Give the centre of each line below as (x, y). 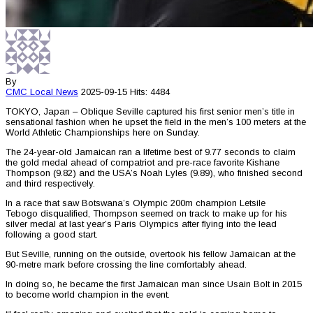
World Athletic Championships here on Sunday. (103, 133)
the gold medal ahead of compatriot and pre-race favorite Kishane (143, 163)
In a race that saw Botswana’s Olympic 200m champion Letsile (136, 203)
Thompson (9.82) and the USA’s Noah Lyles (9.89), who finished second (154, 173)
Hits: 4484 (150, 92)
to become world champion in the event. (88, 295)
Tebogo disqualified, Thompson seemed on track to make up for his (146, 214)
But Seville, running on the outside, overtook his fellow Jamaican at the (151, 254)
